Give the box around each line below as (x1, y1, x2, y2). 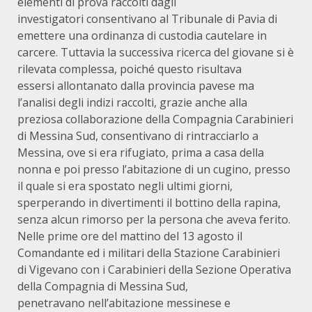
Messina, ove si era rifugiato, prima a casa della (17, 145, 264, 160)
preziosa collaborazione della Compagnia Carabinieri (17, 111, 293, 127)
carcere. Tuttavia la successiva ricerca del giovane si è (17, 45, 294, 60)
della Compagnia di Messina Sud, (17, 279, 188, 294)
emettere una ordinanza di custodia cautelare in (17, 28, 267, 43)
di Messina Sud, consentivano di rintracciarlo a (17, 128, 258, 143)
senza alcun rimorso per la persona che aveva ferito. (17, 212, 290, 227)
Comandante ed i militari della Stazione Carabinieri (17, 245, 280, 260)
